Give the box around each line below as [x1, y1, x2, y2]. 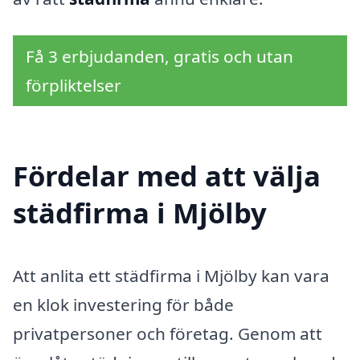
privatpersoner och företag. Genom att [13, 322, 322, 346]
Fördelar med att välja [13, 157, 321, 195]
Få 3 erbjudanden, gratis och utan [26, 44, 293, 67]
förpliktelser [26, 73, 121, 96]
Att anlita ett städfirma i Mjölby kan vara [13, 264, 329, 288]
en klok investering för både [13, 293, 234, 317]
